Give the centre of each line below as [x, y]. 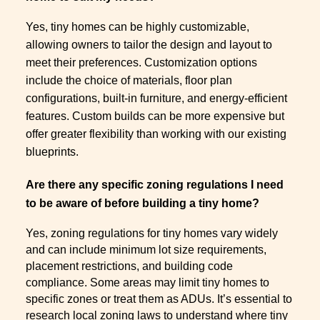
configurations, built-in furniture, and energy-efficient [156, 99]
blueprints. [52, 152]
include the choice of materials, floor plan [129, 81]
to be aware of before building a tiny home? [142, 204]
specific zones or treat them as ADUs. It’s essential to [159, 299]
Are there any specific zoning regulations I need [155, 185]
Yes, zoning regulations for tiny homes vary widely [152, 233]
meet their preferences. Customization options [141, 63]
